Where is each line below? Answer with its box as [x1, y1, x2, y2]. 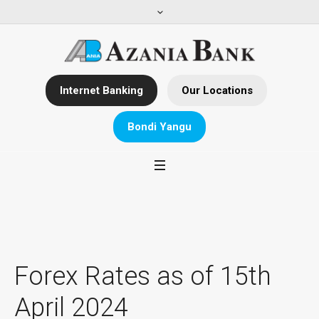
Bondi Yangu [127, 120, 192, 134]
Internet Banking [59, 84, 143, 98]
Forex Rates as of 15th [14, 261, 271, 292]
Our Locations [181, 84, 253, 98]
